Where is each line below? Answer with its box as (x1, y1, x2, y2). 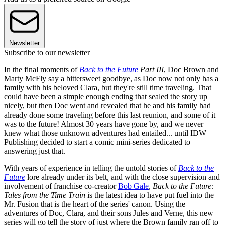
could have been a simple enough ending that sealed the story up (4, 92, 207, 101)
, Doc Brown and (164, 65, 219, 74)
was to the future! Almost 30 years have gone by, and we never (4, 120, 203, 129)
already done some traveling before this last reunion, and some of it (4, 110, 215, 120)
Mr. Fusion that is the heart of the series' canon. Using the (4, 200, 185, 209)
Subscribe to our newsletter (4, 48, 90, 57)
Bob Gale (118, 182, 149, 191)
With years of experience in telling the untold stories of (4, 164, 178, 173)
